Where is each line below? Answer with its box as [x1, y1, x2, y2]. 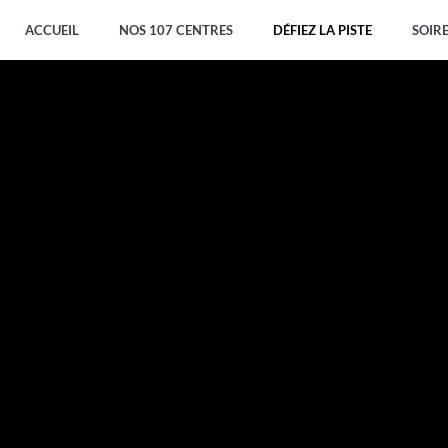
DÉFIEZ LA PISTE [273, 22, 372, 38]
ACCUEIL [25, 22, 79, 38]
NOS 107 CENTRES [119, 22, 233, 38]
